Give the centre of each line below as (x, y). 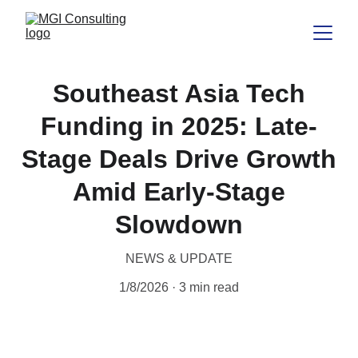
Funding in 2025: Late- (179, 126)
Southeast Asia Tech (179, 93)
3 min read (209, 287)
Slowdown (179, 225)
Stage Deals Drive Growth (179, 159)
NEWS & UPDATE (179, 259)
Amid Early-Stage (179, 192)
